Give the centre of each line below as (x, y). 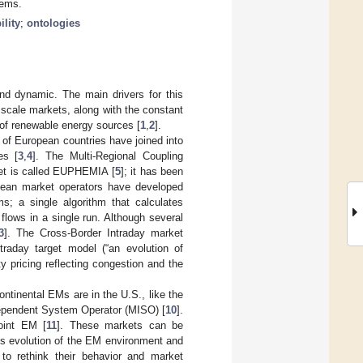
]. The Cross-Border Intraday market (94, 233)
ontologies (53, 23)
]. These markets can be (120, 325)
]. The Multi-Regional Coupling (108, 156)
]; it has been (152, 171)
